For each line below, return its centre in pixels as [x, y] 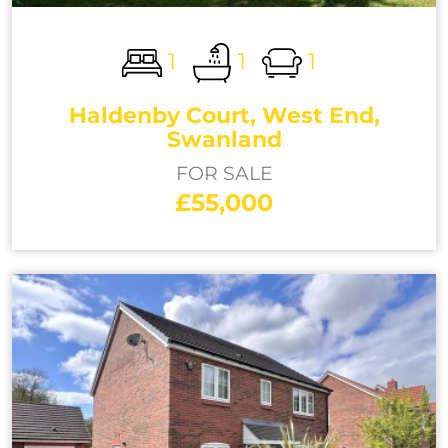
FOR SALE [224, 173]
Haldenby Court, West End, [224, 115]
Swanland [224, 139]
